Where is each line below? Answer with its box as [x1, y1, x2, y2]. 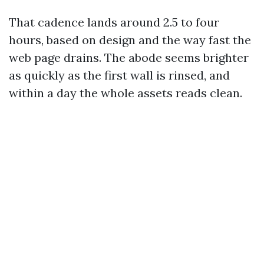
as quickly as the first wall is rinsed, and [9, 68, 230, 82]
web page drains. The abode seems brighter [9, 50, 249, 65]
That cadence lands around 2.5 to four [9, 15, 219, 29]
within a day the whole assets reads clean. [9, 85, 242, 100]
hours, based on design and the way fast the [9, 32, 251, 47]
